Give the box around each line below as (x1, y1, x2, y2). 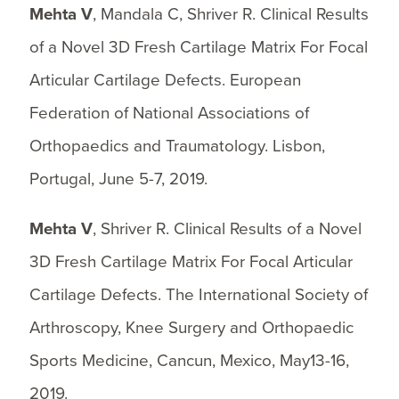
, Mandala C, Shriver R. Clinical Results (92, 4, 369, 25)
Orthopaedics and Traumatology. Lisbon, (28, 136, 325, 157)
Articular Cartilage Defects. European (28, 70, 301, 91)
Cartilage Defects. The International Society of (28, 285, 368, 305)
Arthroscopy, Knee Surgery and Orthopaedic (28, 318, 354, 338)
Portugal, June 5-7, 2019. (28, 169, 208, 190)
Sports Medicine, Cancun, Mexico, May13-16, (28, 351, 349, 371)
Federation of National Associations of (28, 103, 309, 124)
